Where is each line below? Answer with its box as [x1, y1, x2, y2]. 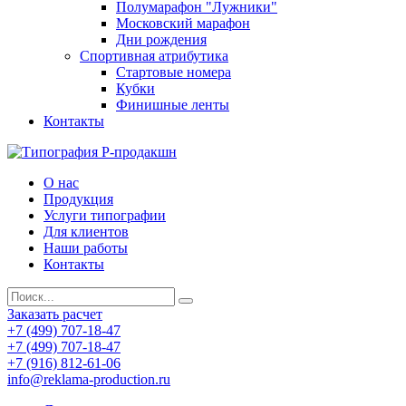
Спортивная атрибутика [80, 48, 228, 63]
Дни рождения [116, 32, 207, 47]
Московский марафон [116, 15, 250, 31]
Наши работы [43, 240, 128, 256]
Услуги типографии [43, 208, 166, 223]
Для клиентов [43, 224, 129, 239]
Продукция [43, 191, 113, 207]
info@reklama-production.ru [7, 372, 170, 387]
